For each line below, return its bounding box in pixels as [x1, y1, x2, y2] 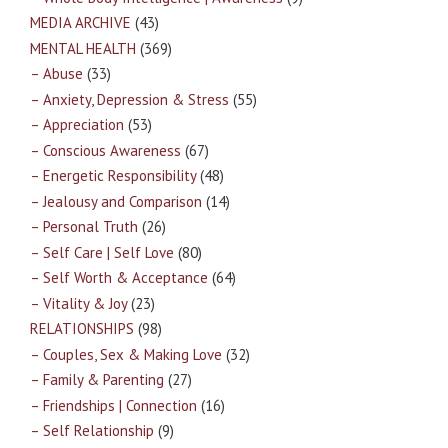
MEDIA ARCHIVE [30, 13, 131, 33]
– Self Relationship [30, 421, 154, 441]
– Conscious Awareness [30, 140, 181, 160]
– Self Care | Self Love [30, 242, 174, 262]
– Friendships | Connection [30, 395, 197, 415]
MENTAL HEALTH [30, 38, 136, 58]
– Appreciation [30, 115, 124, 135]
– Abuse [30, 64, 83, 84]
